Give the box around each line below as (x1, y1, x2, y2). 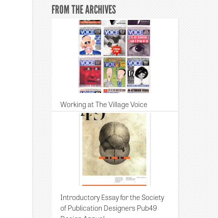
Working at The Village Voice (60, 98, 148, 109)
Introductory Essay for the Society (60, 191, 164, 202)
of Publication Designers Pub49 (60, 202, 158, 213)
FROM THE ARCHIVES (52, 2, 116, 17)
